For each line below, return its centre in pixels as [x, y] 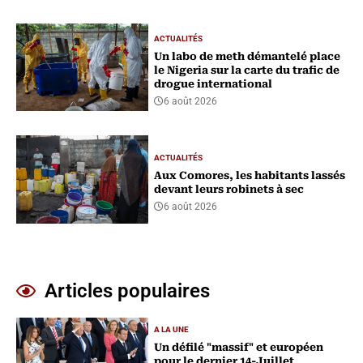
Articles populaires [127, 291]
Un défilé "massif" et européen [239, 348]
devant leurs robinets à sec [229, 190]
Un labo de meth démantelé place [248, 57]
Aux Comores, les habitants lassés [250, 176]
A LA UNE [172, 330]
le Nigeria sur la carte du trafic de [247, 70]
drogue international [214, 84]
